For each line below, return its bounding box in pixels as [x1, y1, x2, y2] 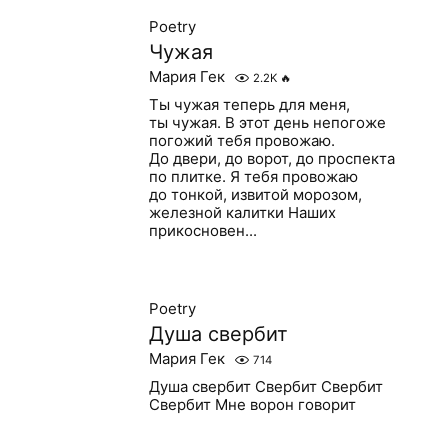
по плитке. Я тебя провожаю [148, 167, 358, 186]
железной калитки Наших [148, 203, 336, 222]
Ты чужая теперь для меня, [148, 95, 350, 114]
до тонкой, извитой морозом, [148, 185, 362, 204]
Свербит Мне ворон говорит [148, 395, 356, 414]
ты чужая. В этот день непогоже [148, 113, 386, 132]
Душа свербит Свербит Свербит [148, 377, 383, 396]
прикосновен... [148, 221, 257, 240]
